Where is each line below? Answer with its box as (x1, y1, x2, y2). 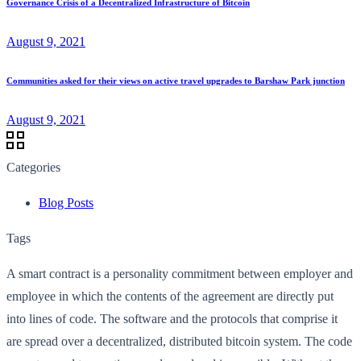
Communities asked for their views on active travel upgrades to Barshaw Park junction (6, 75, 345, 85)
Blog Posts (39, 195, 93, 210)
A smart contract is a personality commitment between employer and (6, 266, 353, 280)
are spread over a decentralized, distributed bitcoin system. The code (6, 334, 352, 348)
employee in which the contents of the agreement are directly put (6, 288, 334, 303)
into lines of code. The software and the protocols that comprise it (6, 311, 338, 326)
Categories (6, 160, 60, 174)
